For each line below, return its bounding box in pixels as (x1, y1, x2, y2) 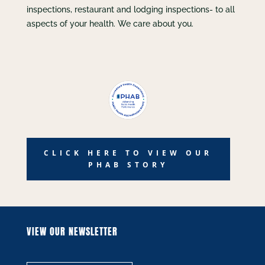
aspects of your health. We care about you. (26, 18, 193, 28)
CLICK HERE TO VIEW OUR (44, 147, 213, 158)
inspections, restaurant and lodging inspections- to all (26, 4, 235, 14)
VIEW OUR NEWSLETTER (26, 224, 118, 239)
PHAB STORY (88, 159, 169, 170)
